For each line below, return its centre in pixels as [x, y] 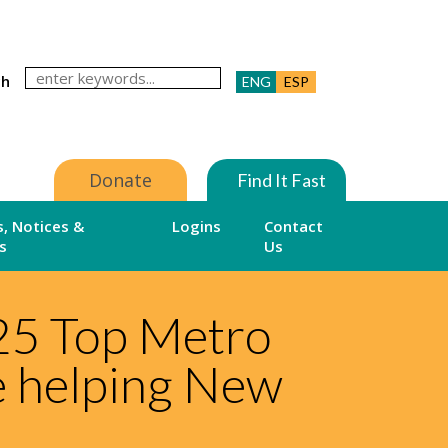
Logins [196, 226]
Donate [120, 180]
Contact [293, 226]
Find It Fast [281, 180]
